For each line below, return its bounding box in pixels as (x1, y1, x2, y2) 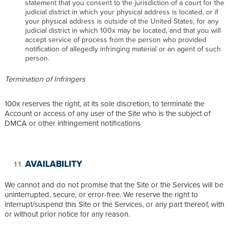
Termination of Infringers (5, 73, 85, 84)
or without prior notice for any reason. (5, 208, 132, 219)
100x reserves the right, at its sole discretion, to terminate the (5, 98, 204, 109)
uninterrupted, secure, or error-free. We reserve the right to (5, 188, 198, 200)
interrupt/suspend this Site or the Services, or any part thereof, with (5, 198, 224, 209)
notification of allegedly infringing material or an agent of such (25, 43, 221, 54)
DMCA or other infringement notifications (5, 117, 141, 128)
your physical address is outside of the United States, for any (25, 15, 219, 26)
